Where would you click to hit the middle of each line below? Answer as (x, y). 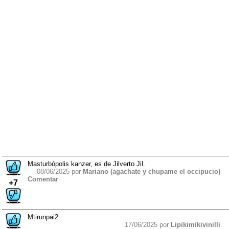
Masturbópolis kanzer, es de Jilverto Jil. (86, 164)
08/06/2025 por (60, 172)
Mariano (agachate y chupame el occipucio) (152, 172)
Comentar (43, 179)
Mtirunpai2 (43, 217)
